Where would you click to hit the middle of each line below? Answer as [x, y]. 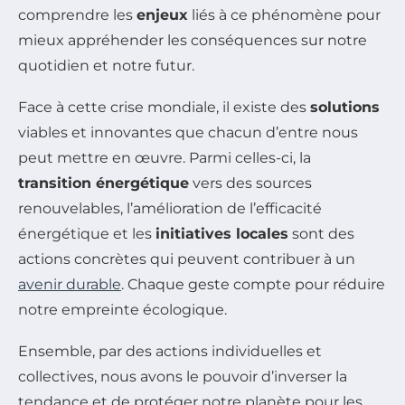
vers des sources [250, 183]
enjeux [162, 14]
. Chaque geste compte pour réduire [253, 284]
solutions [345, 107]
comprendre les [77, 14]
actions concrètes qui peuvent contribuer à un [187, 259]
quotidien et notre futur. [106, 65]
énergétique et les [87, 233]
